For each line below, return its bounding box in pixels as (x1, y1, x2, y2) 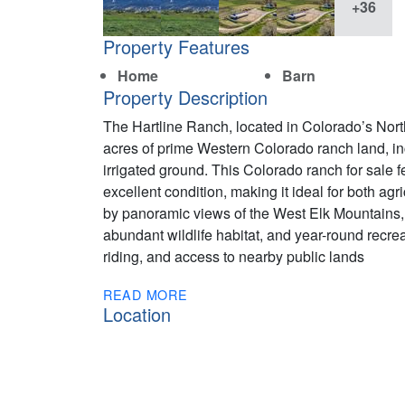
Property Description (103, 84, 268, 110)
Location (103, 301, 171, 328)
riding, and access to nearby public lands (103, 246, 364, 267)
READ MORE (103, 285, 188, 305)
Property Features (103, 33, 250, 60)
